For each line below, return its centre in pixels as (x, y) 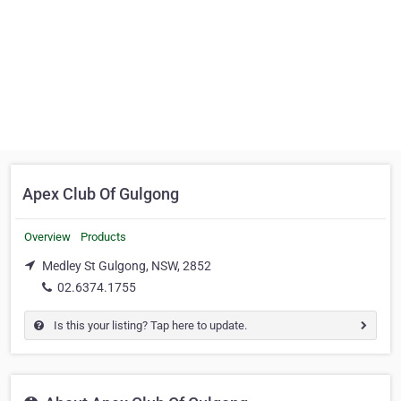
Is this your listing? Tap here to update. (149, 325)
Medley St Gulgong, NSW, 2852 (127, 266)
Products (103, 237)
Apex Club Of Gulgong (101, 194)
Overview (47, 237)
